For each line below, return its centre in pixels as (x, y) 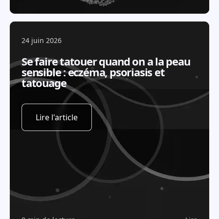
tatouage (44, 83)
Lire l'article (57, 117)
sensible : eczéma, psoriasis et (93, 72)
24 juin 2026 (42, 40)
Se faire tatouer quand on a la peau (106, 61)
